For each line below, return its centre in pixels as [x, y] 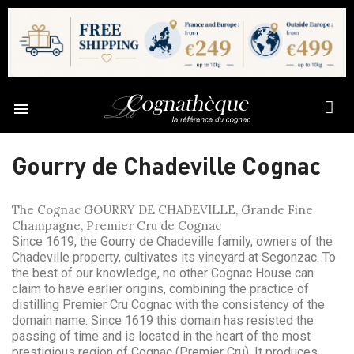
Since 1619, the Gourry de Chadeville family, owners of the [172, 241]
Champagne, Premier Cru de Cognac [117, 225]
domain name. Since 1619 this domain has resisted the [163, 320]
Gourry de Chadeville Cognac [166, 165]
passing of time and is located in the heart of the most [161, 336]
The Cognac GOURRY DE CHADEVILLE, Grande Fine [162, 209]
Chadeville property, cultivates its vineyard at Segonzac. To [174, 257]
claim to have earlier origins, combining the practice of [160, 288]
